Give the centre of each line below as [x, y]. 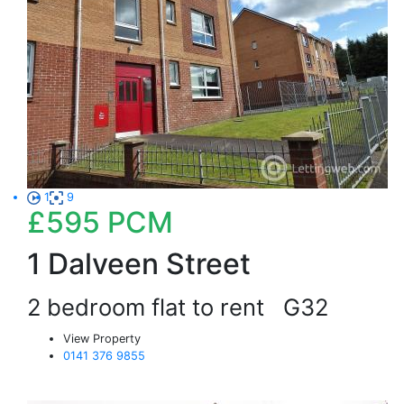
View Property [102, 339]
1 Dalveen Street [139, 264]
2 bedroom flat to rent [155, 307]
